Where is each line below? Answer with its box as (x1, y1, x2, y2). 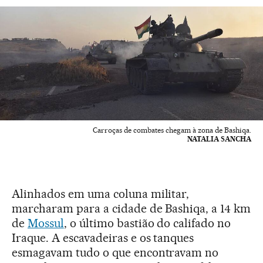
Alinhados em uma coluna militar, (12, 187, 190, 201)
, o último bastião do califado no (63, 216, 231, 231)
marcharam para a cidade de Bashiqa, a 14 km (12, 201, 251, 216)
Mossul (27, 216, 64, 231)
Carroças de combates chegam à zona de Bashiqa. (93, 126, 251, 135)
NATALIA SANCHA (187, 134, 251, 144)
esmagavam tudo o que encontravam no (12, 245, 219, 260)
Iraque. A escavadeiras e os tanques (12, 231, 194, 245)
